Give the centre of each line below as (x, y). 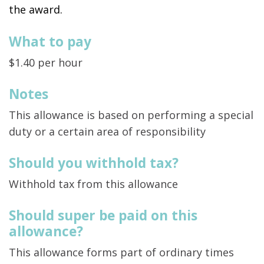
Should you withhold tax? (94, 163)
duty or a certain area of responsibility (107, 132)
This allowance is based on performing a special (131, 115)
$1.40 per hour (46, 63)
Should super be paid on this (103, 216)
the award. (36, 10)
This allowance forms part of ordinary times (121, 253)
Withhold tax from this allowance (93, 184)
